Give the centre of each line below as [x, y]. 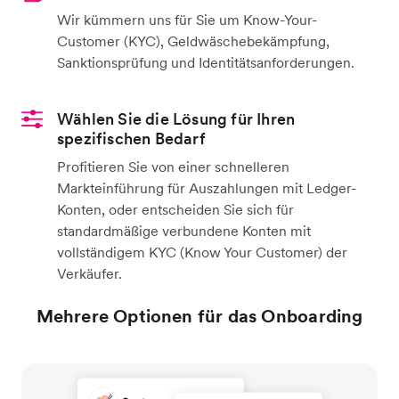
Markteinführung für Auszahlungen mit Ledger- [207, 187]
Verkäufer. [90, 273]
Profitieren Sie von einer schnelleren [173, 166]
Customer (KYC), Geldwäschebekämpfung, [193, 41]
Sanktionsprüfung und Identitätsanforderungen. [206, 62]
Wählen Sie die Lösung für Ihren [176, 118]
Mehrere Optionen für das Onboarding [199, 316]
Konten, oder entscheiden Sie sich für [175, 209]
